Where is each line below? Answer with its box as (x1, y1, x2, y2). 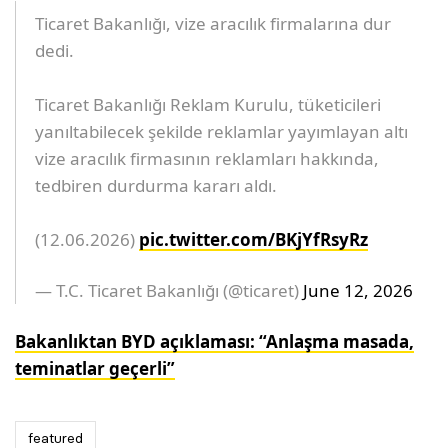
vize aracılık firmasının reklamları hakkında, (35, 147, 380, 170)
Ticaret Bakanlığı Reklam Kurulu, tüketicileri (35, 93, 382, 116)
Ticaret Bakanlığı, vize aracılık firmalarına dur (35, 12, 392, 35)
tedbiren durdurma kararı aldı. (35, 174, 278, 197)
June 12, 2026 (303, 279, 413, 302)
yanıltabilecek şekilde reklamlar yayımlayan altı (35, 120, 409, 143)
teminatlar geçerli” (15, 357, 176, 380)
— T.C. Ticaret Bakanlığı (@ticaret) (35, 279, 303, 302)
